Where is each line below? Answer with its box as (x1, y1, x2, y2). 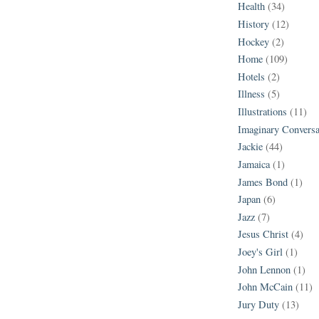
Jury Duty (238, 297, 279, 311)
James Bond (238, 174, 288, 189)
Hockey (238, 34, 269, 48)
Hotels (238, 69, 265, 83)
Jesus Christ (238, 227, 288, 241)
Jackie (238, 140, 263, 154)
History (238, 16, 269, 31)
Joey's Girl (238, 245, 283, 259)
